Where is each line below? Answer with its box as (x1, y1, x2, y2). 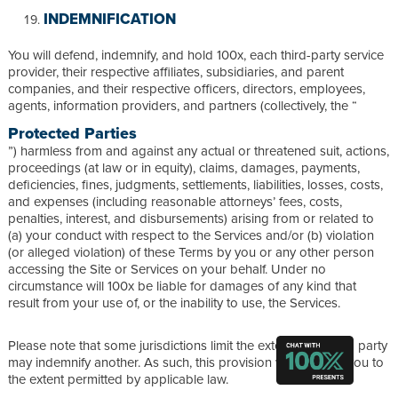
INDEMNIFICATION (44, 7, 176, 29)
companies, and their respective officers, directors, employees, (8, 78, 365, 98)
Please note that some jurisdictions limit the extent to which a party (8, 335, 387, 354)
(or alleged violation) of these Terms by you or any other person (8, 242, 374, 261)
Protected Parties (8, 121, 137, 145)
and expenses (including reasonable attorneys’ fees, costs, (8, 191, 342, 211)
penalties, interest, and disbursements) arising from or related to (8, 208, 374, 227)
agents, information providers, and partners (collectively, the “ (8, 95, 357, 115)
